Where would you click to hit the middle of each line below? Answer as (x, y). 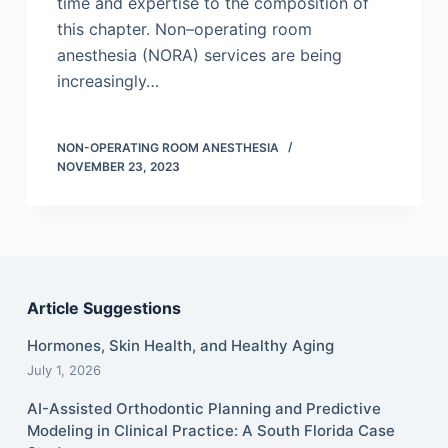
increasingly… (107, 81)
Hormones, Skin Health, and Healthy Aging (180, 346)
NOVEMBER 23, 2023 (118, 167)
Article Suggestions (103, 308)
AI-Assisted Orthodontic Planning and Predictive (203, 409)
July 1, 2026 (63, 370)
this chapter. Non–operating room (184, 29)
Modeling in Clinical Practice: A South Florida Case (210, 431)
